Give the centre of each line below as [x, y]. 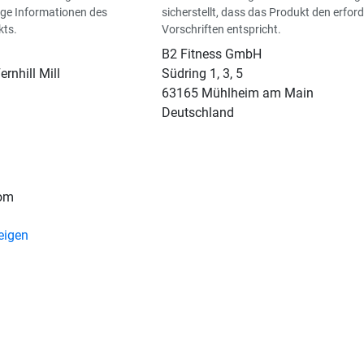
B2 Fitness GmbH [211, 54]
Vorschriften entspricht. [221, 30]
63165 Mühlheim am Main [237, 93]
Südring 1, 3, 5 [202, 74]
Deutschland [197, 113]
